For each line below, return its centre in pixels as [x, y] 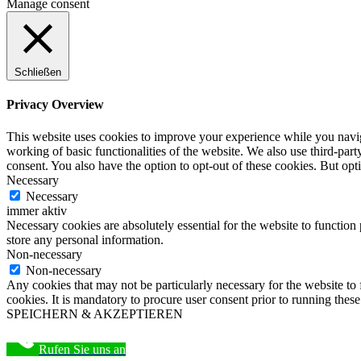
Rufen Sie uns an [82, 349]
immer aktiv [37, 210]
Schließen [38, 72]
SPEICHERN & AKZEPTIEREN [95, 313]
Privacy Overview [55, 105]
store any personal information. [85, 239]
